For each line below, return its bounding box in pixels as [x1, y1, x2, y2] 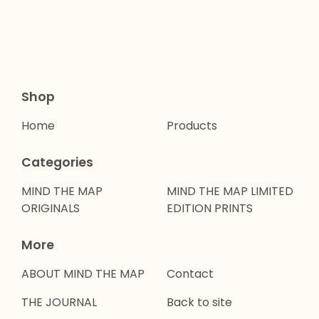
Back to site [167, 294, 232, 311]
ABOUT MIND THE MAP [21, 266, 145, 283]
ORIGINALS [21, 200, 80, 217]
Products [167, 117, 217, 135]
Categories [21, 154, 93, 172]
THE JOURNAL [21, 294, 97, 311]
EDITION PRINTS [167, 200, 253, 217]
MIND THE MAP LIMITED [167, 183, 293, 200]
